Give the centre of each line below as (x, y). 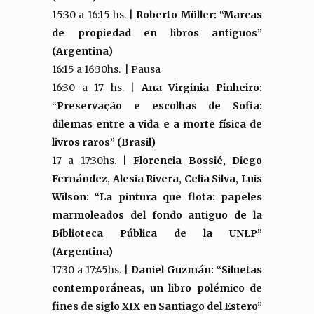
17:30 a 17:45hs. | (90, 270)
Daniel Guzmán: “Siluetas (195, 270)
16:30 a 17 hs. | (97, 88)
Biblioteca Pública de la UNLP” (157, 233)
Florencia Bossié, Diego (194, 161)
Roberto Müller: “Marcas (199, 15)
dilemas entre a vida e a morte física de (157, 124)
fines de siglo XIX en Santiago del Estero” (157, 306)
